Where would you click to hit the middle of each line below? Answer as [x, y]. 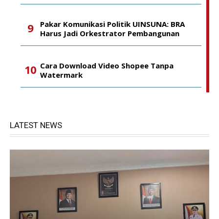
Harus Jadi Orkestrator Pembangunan [110, 33]
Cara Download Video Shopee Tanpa [107, 66]
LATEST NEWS [36, 125]
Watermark [61, 75]
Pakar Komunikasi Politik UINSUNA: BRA [112, 24]
